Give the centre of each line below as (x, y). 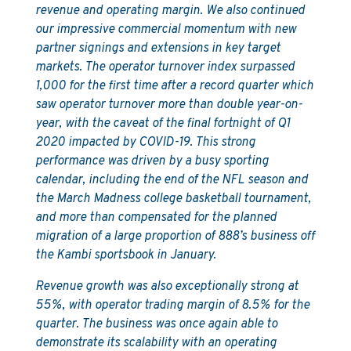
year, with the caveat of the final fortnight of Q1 (162, 124)
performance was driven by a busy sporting (152, 161)
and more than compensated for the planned (156, 218)
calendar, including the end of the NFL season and (171, 180)
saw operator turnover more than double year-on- (168, 105)
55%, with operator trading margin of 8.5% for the (172, 306)
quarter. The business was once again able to (156, 324)
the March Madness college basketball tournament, (173, 199)
